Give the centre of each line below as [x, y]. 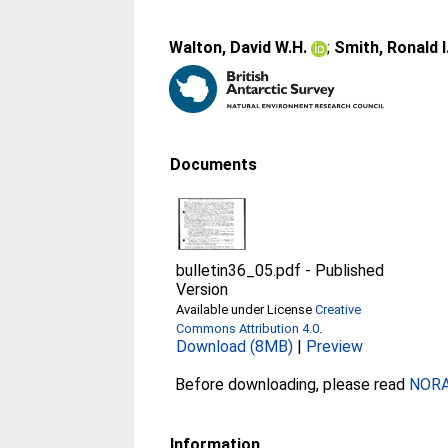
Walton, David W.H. [238, 47]
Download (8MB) [235, 346]
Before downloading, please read [292, 384]
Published [350, 270]
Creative [338, 309]
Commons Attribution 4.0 [248, 328]
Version [202, 289]
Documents [214, 164]
